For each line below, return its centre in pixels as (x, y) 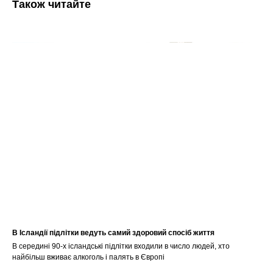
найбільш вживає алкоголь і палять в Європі (88, 257)
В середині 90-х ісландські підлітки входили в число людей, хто (121, 246)
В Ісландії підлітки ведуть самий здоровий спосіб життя (113, 233)
